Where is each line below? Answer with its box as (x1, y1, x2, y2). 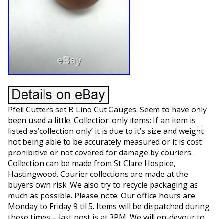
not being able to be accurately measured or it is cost (7, 136, 202, 147)
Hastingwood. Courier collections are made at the (7, 169, 188, 179)
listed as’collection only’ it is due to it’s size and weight (7, 126, 204, 136)
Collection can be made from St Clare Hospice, (7, 158, 175, 169)
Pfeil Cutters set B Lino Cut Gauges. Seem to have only (7, 104, 207, 115)
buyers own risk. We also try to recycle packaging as (7, 179, 198, 190)
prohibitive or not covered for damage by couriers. (7, 147, 193, 158)
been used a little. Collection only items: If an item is (7, 115, 196, 126)
